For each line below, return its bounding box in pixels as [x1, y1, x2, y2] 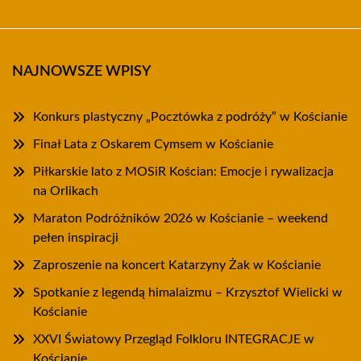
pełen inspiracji [33, 231, 118, 245]
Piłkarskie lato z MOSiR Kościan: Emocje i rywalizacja [33, 165, 334, 179]
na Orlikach [33, 185, 98, 198]
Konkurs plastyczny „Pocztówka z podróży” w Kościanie [33, 110, 347, 124]
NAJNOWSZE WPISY [12, 64, 151, 80]
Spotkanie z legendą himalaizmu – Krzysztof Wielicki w [33, 286, 342, 300]
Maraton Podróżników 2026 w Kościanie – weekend [33, 212, 328, 226]
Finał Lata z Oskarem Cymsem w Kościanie [33, 138, 273, 151]
